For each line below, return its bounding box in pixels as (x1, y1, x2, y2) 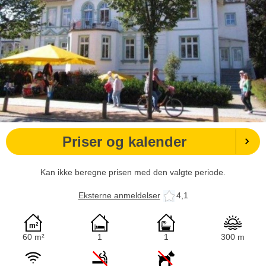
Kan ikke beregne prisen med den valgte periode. (40, 167, 226, 177)
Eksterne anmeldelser (78, 191, 160, 201)
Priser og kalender (62, 133, 186, 150)
